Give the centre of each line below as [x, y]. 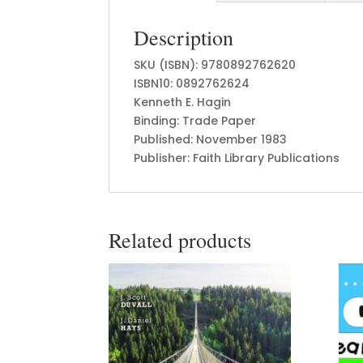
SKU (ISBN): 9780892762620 [215, 64]
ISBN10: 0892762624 [192, 83]
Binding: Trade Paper [195, 120]
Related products [180, 239]
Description [184, 37]
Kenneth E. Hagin [183, 102]
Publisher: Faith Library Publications [237, 158]
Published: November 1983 [211, 139]
